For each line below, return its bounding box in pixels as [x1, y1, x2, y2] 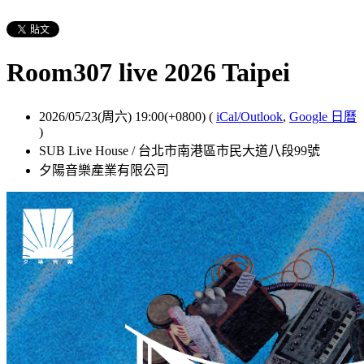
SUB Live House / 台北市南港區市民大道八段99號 [39, 143, 320, 158]
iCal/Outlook [216, 109, 283, 123]
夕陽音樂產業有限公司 [39, 162, 169, 177]
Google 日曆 [289, 109, 357, 123]
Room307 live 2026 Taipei [6, 58, 290, 88]
